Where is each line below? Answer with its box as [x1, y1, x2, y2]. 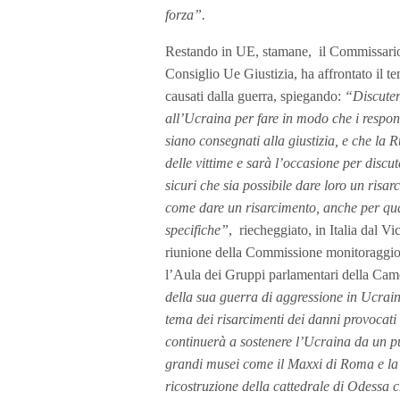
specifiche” [165, 221, 229, 237]
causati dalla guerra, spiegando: [165, 87, 345, 104]
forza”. [165, 6, 205, 22]
